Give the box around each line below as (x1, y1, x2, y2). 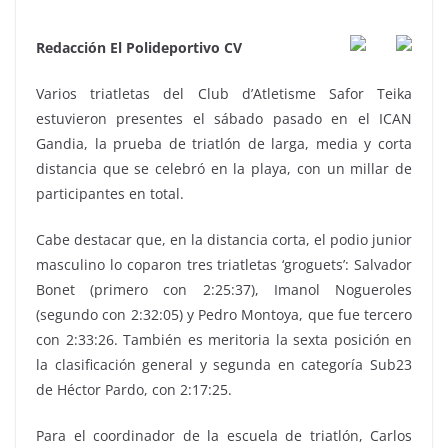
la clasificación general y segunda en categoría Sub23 (36, 355, 412, 375)
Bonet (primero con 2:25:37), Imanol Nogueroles (36, 280, 412, 300)
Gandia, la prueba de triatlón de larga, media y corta (36, 134, 412, 154)
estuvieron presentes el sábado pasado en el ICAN (36, 109, 412, 129)
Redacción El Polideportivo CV (36, 38, 242, 58)
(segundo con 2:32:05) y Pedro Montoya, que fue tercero (36, 305, 412, 325)
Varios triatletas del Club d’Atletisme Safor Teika (36, 84, 412, 104)
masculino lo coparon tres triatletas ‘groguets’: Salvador (36, 255, 412, 275)
